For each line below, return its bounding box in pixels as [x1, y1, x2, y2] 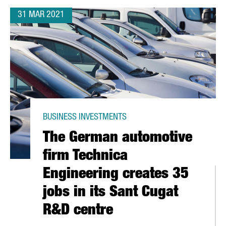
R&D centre [43, 204, 113, 219]
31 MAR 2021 [18, 11, 65, 20]
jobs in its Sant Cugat [43, 186, 178, 201]
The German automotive [43, 131, 192, 146]
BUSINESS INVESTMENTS [43, 113, 127, 122]
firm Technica [43, 149, 128, 164]
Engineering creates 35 [43, 167, 189, 183]
